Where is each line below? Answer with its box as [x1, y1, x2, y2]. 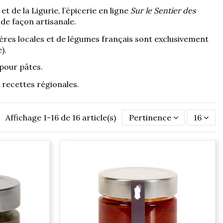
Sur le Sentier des [130, 5, 196, 15]
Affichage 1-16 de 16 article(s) [5, 112, 118, 123]
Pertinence [128, 112, 171, 123]
